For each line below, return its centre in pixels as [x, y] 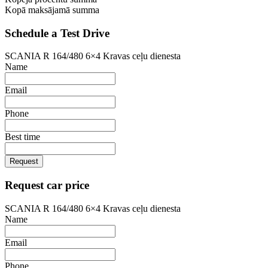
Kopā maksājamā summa [52, 10]
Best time [22, 137]
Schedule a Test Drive [57, 33]
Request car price [47, 185]
